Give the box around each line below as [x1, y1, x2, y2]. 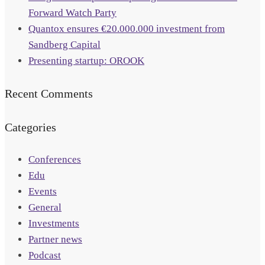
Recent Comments [5, 86, 93, 100]
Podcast [28, 250, 61, 261]
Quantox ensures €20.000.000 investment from [28, 23, 225, 35]
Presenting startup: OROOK [28, 55, 144, 67]
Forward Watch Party [28, 7, 117, 19]
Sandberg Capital [28, 39, 101, 51]
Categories [5, 120, 56, 134]
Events [28, 186, 57, 198]
